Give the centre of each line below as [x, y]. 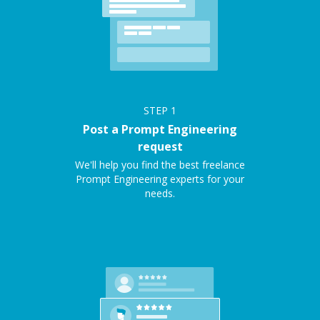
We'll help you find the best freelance [160, 165]
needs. [160, 193]
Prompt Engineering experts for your [160, 179]
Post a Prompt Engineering [160, 129]
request [160, 146]
